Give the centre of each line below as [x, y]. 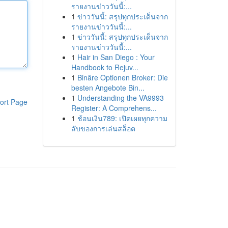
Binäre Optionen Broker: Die [122, 77]
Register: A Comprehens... [114, 108]
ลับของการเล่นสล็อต [103, 128]
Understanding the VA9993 [120, 98]
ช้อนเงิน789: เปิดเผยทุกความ [122, 118]
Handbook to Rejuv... [105, 67]
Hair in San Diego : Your [116, 57]
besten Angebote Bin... [108, 88]
